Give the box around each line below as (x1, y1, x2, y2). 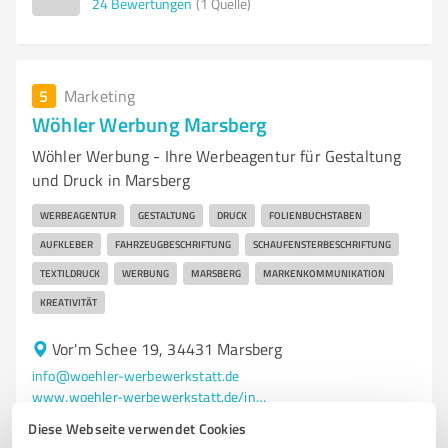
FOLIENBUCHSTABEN (269, 208, 362, 222)
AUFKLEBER (40, 237, 93, 251)
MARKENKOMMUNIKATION (263, 266, 385, 280)
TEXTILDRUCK (40, 266, 100, 280)
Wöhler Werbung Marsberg (32, 110, 268, 138)
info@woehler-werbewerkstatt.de (32, 366, 240, 385)
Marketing (64, 85, 136, 107)
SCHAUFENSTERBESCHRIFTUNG (253, 237, 391, 251)
